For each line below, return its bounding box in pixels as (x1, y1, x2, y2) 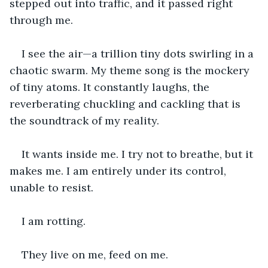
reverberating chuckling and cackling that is (10, 96, 243, 111)
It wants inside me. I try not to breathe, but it (22, 147, 256, 161)
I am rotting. (22, 214, 86, 228)
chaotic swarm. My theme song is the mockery (10, 63, 252, 77)
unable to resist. (10, 180, 93, 194)
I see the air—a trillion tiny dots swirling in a (22, 46, 257, 60)
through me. (10, 13, 73, 27)
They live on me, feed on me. (22, 247, 171, 261)
